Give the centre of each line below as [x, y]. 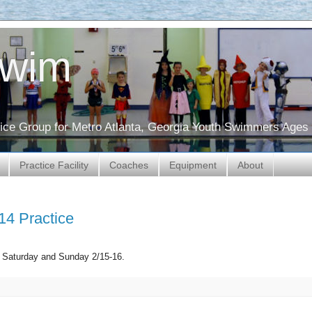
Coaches [129, 165]
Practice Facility [54, 165]
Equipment [193, 165]
